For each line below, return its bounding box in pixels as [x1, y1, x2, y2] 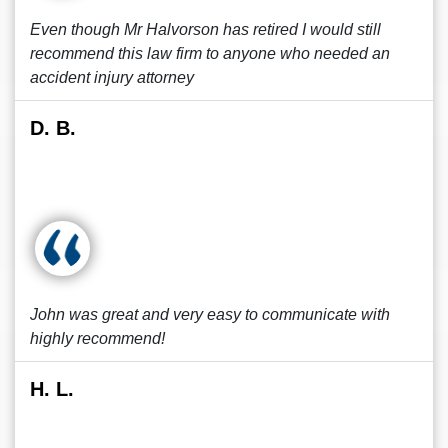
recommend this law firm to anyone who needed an [30, 45, 390, 62]
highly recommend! [30, 330, 165, 347]
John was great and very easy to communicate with [30, 306, 390, 323]
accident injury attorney [30, 69, 194, 86]
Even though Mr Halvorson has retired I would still [30, 21, 381, 38]
